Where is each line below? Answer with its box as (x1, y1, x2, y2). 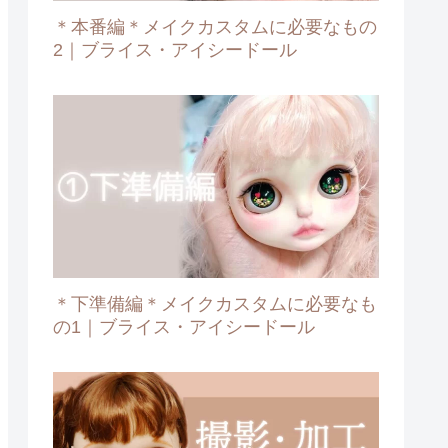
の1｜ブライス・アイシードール (53, 316, 315, 337)
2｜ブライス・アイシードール (53, 39, 297, 60)
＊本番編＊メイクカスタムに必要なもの (53, 16, 377, 37)
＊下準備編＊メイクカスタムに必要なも (53, 293, 377, 314)
